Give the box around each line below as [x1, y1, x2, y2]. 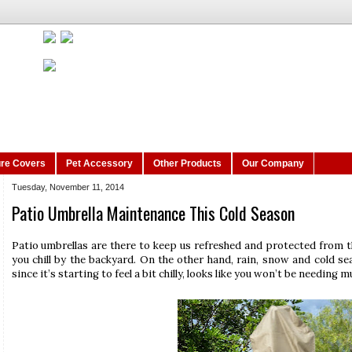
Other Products [152, 158, 222, 170]
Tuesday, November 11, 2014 [11, 182, 124, 192]
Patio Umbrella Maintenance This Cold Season [11, 200, 295, 226]
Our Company [241, 158, 304, 170]
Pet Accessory [65, 158, 133, 170]
